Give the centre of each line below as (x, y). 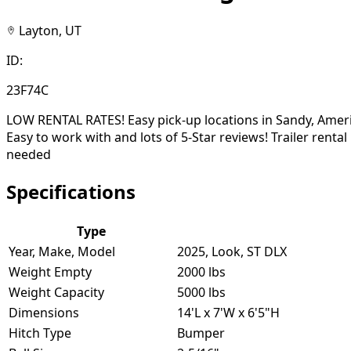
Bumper (201, 333)
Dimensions (44, 312)
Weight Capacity (56, 292)
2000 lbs (201, 271)
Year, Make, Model (62, 251)
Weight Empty (50, 271)
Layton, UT (50, 30)
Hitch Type (40, 333)
